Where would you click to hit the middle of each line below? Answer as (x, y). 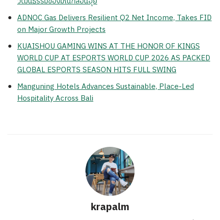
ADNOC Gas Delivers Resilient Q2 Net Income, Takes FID (114, 18)
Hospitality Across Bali (55, 99)
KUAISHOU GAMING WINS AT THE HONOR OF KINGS (109, 47)
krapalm (110, 208)
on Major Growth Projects (61, 30)
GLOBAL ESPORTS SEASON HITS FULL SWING (97, 70)
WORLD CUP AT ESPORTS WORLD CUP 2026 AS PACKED (114, 58)
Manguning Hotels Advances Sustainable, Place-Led (106, 87)
